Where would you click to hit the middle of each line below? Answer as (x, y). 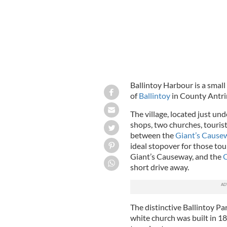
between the (153, 135)
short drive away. (159, 167)
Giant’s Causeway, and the (176, 156)
